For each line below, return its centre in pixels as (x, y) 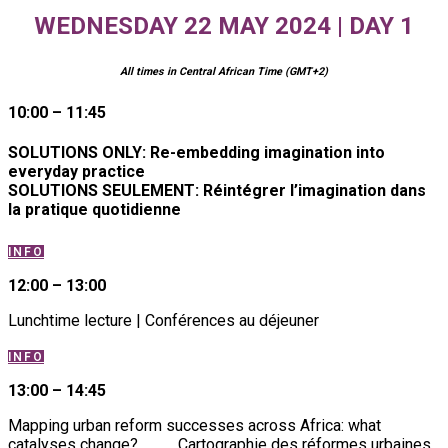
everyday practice (76, 172)
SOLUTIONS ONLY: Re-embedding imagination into (196, 153)
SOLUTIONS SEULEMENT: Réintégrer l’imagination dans (217, 191)
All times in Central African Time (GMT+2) (224, 72)
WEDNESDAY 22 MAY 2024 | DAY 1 (224, 26)
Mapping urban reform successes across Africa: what (194, 425)
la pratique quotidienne (94, 210)
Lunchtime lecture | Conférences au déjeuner (163, 320)
